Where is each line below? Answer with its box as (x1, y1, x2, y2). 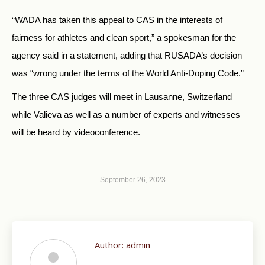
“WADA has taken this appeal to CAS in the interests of (12, 15, 222, 25)
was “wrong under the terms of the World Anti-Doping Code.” (12, 68, 244, 79)
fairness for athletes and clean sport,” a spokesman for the (12, 33, 236, 43)
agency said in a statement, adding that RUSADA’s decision (12, 50, 242, 61)
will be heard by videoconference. (12, 127, 140, 138)
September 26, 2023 (99, 176, 166, 185)
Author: (95, 239, 124, 251)
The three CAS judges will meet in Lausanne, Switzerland (12, 92, 232, 102)
